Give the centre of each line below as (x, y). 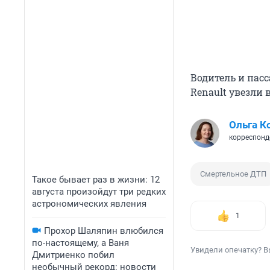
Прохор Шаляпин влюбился (104, 231)
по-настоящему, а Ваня (80, 243)
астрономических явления (89, 204)
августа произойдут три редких (99, 192)
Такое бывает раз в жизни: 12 (96, 180)
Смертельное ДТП (233, 174)
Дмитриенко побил (73, 255)
